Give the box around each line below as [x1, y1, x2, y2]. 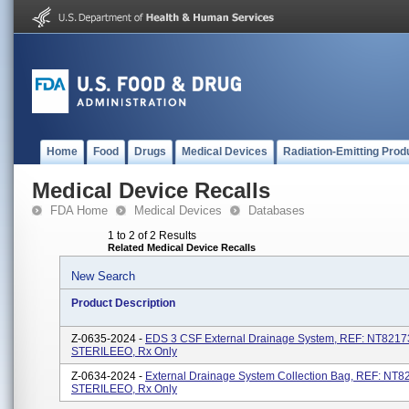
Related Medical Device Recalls [108, 242, 256, 253]
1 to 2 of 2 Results [108, 229, 196, 242]
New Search [71, 269, 135, 283]
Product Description [71, 297, 175, 309]
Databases [248, 204, 305, 217]
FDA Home [50, 204, 108, 217]
